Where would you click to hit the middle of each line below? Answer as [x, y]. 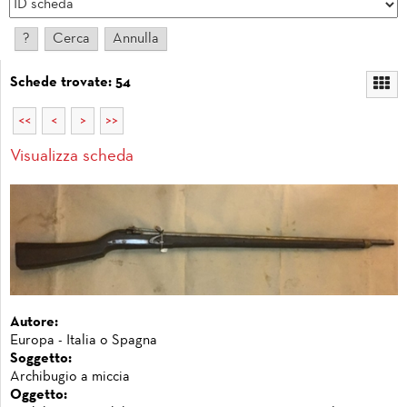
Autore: [34, 322]
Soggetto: [41, 358]
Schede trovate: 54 [70, 83]
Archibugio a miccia [70, 377]
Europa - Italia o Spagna [84, 340]
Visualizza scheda [72, 157]
